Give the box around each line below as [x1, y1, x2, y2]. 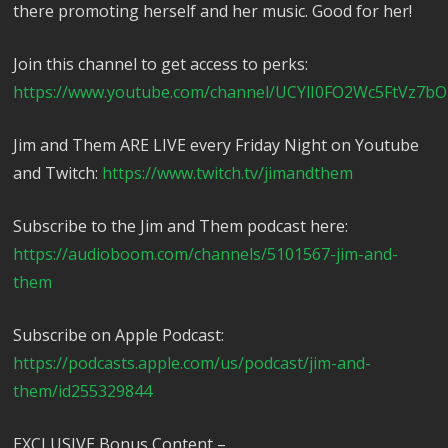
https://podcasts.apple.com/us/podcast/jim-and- [13, 352, 372, 375]
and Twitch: [13, 162, 103, 185]
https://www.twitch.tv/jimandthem [102, 162, 354, 185]
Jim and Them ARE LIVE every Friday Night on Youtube [13, 134, 420, 157]
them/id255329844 [13, 380, 153, 403]
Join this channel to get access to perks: [13, 53, 309, 76]
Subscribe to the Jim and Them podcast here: [13, 215, 349, 238]
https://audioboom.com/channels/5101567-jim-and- [13, 243, 399, 266]
